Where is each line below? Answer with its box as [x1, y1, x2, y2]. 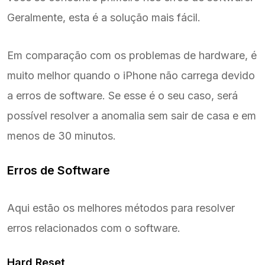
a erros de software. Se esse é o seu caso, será [7, 89, 238, 102]
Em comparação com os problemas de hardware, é [7, 49, 257, 62]
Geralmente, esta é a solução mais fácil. [7, 11, 201, 24]
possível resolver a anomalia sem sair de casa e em [7, 109, 256, 122]
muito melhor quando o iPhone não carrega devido [7, 69, 255, 82]
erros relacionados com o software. [7, 222, 180, 235]
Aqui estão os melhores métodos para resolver [7, 202, 235, 215]
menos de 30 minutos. [7, 130, 116, 143]
